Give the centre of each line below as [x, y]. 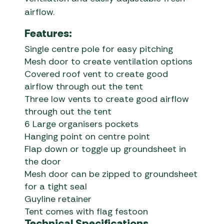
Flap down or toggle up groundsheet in [105, 149]
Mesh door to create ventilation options [109, 62]
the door [43, 162]
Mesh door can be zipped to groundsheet [111, 174]
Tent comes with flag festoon [86, 212]
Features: [48, 33]
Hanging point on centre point [87, 137]
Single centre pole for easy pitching [99, 49]
